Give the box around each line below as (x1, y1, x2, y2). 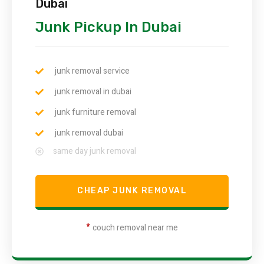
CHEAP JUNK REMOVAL (77, 186, 187, 196)
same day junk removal (52, 145, 136, 158)
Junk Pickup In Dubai (35, 19, 181, 36)
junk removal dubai (54, 127, 123, 140)
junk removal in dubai (54, 85, 131, 98)
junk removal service (54, 65, 130, 78)
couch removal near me (93, 222, 178, 235)
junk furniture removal (54, 106, 136, 119)
